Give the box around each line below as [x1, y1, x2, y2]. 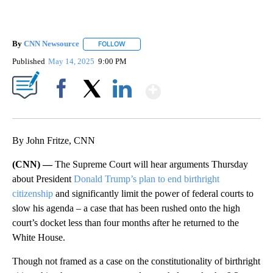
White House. [12, 232, 65, 243]
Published [12, 56, 45, 66]
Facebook [47, 104, 80, 114]
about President [12, 173, 74, 184]
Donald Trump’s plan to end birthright [74, 173, 219, 184]
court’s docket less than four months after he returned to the [12, 217, 239, 228]
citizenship [12, 188, 53, 199]
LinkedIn [108, 104, 136, 114]
